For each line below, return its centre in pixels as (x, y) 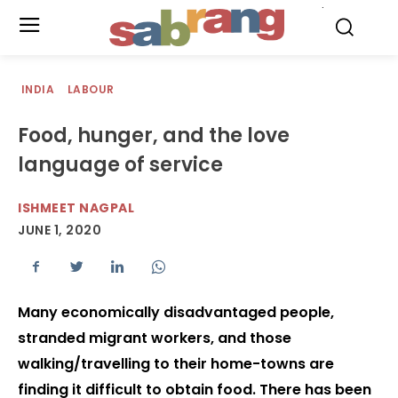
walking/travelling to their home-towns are (176, 364)
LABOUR (91, 89)
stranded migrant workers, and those (155, 338)
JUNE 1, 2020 (60, 231)
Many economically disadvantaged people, (176, 313)
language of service (120, 165)
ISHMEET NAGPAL (76, 208)
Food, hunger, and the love (154, 135)
